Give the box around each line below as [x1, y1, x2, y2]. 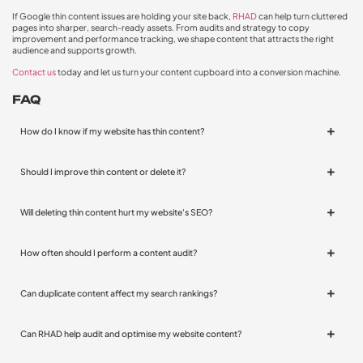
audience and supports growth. [12, 45, 137, 56]
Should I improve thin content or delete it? [20, 166, 186, 177]
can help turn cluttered [257, 11, 348, 22]
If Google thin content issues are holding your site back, [12, 11, 233, 22]
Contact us [12, 66, 56, 78]
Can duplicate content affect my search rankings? [20, 288, 218, 299]
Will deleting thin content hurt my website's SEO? [20, 207, 213, 218]
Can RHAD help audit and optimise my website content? [20, 328, 242, 340]
